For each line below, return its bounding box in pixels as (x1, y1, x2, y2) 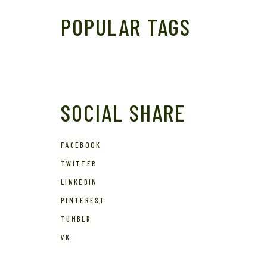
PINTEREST (61, 195, 105, 206)
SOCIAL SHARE (61, 98, 185, 127)
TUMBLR (61, 214, 91, 224)
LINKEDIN (61, 177, 98, 187)
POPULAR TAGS (61, 13, 191, 41)
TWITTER (61, 159, 97, 169)
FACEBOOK (61, 140, 101, 150)
